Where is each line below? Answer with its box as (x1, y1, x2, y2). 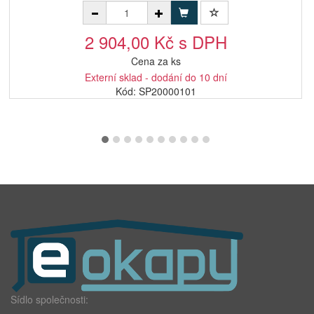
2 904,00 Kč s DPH (84, 29, 227, 54)
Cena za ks (130, 54, 181, 68)
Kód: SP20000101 (115, 84, 196, 98)
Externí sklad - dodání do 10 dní (84, 70, 227, 84)
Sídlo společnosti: (11, 292, 88, 306)
